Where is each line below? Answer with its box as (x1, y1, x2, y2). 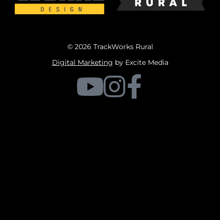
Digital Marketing (52, 58, 113, 67)
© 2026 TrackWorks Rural (67, 42, 153, 52)
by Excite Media (112, 58, 168, 67)
